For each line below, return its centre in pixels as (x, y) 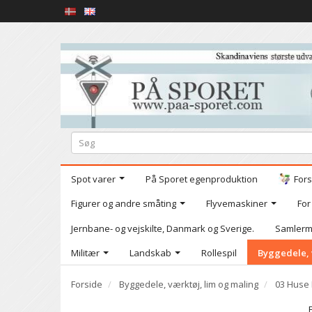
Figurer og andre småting (124, 203)
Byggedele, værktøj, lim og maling (189, 284)
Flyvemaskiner (237, 203)
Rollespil (219, 252)
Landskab (150, 252)
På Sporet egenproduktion (202, 179)
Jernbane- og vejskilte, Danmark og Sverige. (163, 228)
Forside (87, 284)
